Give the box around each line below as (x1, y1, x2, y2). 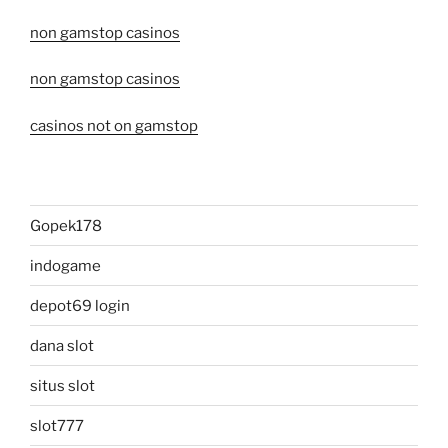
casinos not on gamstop (30, 116, 198, 135)
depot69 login (30, 296, 130, 315)
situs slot (30, 376, 95, 395)
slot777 (30, 416, 84, 435)
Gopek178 (30, 216, 102, 235)
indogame (30, 256, 101, 275)
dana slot (30, 336, 94, 355)
